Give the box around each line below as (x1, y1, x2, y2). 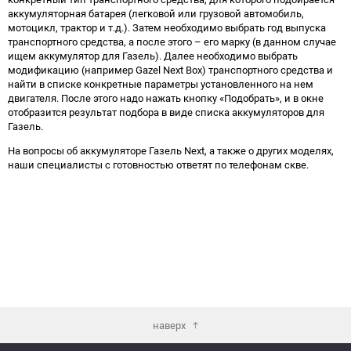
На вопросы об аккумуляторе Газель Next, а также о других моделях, (8, 143, 334, 158)
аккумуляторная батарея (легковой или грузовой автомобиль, (8, 6, 304, 21)
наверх (152, 317, 186, 332)
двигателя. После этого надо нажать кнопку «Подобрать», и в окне (8, 91, 324, 106)
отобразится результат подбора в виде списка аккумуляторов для (8, 105, 324, 120)
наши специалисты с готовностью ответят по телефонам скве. (8, 157, 309, 172)
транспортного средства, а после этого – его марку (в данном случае (8, 34, 336, 49)
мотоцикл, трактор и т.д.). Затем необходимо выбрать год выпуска (8, 20, 326, 35)
